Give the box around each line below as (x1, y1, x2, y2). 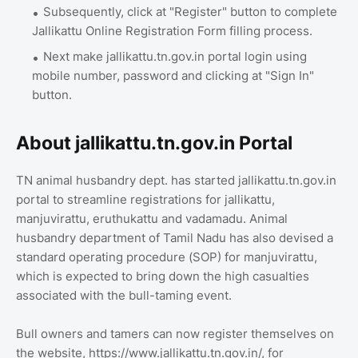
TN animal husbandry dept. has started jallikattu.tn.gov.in (16, 172, 336, 188)
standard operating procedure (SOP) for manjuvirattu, (16, 249, 317, 265)
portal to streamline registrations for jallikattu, (16, 191, 275, 207)
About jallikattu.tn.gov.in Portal (16, 131, 292, 154)
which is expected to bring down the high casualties (16, 268, 309, 284)
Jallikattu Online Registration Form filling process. (32, 22, 312, 38)
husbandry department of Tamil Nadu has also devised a (16, 229, 333, 245)
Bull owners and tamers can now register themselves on (16, 325, 334, 341)
